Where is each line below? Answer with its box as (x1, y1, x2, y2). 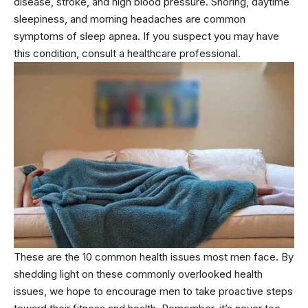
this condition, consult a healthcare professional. (14, 46, 241, 60)
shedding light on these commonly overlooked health (14, 267, 263, 280)
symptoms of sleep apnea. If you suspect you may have (14, 29, 279, 43)
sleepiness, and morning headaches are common (14, 12, 245, 25)
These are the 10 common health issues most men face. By (14, 250, 294, 263)
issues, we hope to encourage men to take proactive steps (14, 284, 293, 298)
